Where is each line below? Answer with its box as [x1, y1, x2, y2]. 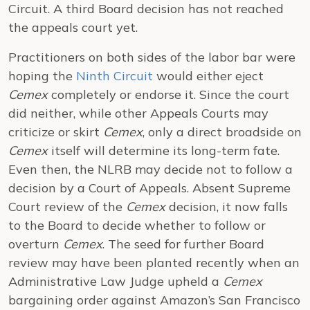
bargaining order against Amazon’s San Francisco [8, 292, 300, 308]
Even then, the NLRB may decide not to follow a [8, 161, 293, 177]
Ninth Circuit [76, 68, 153, 84]
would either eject [153, 68, 264, 84]
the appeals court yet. [8, 19, 138, 35]
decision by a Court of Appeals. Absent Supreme [8, 180, 291, 196]
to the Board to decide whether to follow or [8, 217, 266, 233]
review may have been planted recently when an [8, 255, 300, 271]
